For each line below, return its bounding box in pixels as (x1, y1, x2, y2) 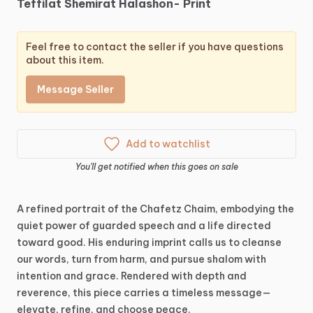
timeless (171, 286, 214, 299)
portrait (65, 203, 105, 215)
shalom (207, 253, 242, 265)
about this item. (26, 54, 104, 66)
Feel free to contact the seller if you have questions (26, 41, 284, 53)
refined (26, 203, 63, 215)
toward (17, 236, 54, 249)
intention (17, 270, 61, 282)
